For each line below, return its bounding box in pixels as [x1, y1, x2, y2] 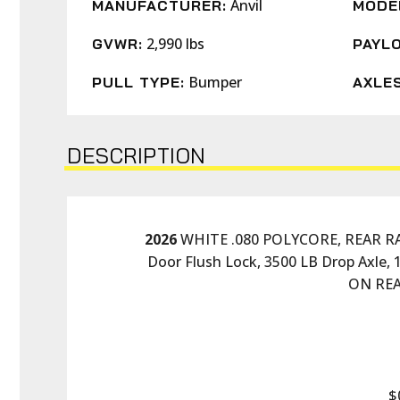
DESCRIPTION [67, 142, 206, 169]
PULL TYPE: [92, 73, 185, 91]
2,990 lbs [146, 34, 204, 54]
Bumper [188, 72, 242, 92]
